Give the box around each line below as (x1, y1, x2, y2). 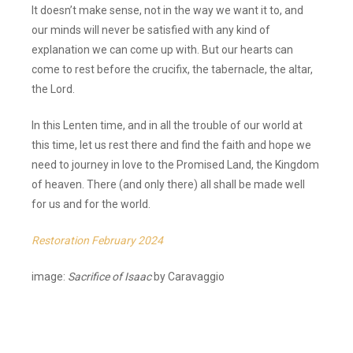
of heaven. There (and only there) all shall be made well (32, 177, 306, 191)
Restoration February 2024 (32, 233, 164, 247)
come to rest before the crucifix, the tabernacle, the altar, (32, 62, 314, 76)
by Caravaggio (151, 269, 225, 283)
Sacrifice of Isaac (68, 269, 152, 283)
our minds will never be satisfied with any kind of (32, 23, 271, 36)
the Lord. (32, 82, 76, 95)
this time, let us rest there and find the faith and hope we (32, 138, 312, 151)
